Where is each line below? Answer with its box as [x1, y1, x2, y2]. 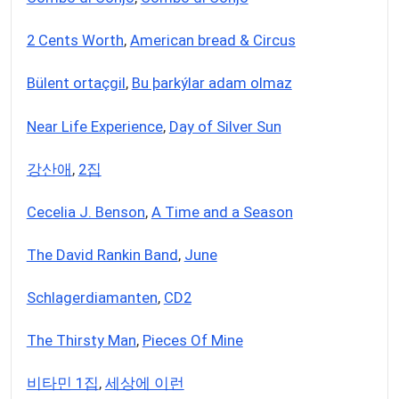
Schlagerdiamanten [26, 288, 158, 306]
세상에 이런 [104, 373, 184, 392]
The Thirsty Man [26, 330, 136, 349]
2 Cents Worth [26, 31, 124, 50]
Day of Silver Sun [168, 117, 281, 135]
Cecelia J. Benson [26, 202, 145, 221]
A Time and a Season [151, 202, 293, 221]
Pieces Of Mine [142, 330, 243, 349]
